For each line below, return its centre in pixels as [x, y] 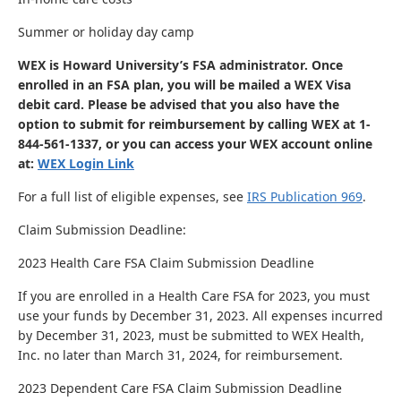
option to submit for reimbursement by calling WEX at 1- [194, 124]
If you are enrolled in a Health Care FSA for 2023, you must [194, 296]
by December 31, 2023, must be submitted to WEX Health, [191, 335]
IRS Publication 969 [305, 196]
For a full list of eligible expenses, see [132, 196]
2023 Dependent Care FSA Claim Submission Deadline [180, 388]
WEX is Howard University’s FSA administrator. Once [180, 65]
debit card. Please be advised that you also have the [179, 104]
